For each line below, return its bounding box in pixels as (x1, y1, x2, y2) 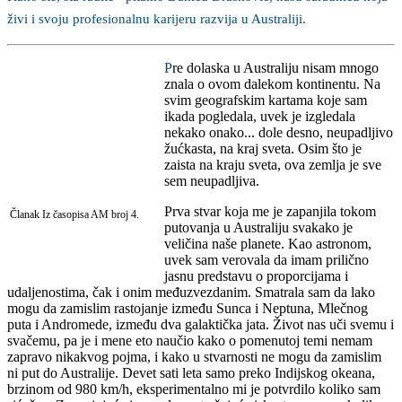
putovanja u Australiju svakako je (164, 219, 353, 235)
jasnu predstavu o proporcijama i (164, 267, 348, 284)
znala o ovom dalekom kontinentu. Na (164, 75, 380, 92)
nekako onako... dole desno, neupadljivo (164, 124, 393, 140)
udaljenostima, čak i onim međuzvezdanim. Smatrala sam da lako (7, 284, 375, 300)
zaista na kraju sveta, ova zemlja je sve (164, 156, 381, 172)
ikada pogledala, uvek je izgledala (164, 108, 355, 124)
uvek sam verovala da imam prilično (164, 251, 369, 267)
